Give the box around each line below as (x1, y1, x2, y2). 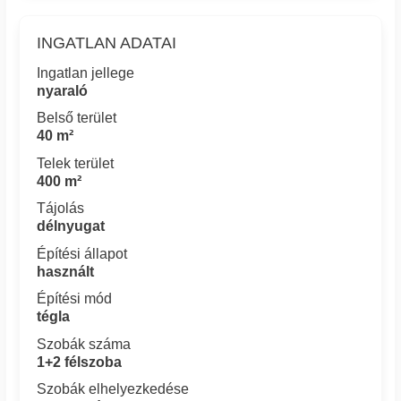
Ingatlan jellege (37, 64, 135, 81)
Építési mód (37, 291, 113, 307)
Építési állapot (37, 245, 128, 261)
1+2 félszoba (37, 354, 123, 370)
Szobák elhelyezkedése (37, 381, 190, 397)
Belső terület (37, 110, 117, 126)
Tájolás (37, 200, 85, 217)
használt (37, 263, 95, 279)
